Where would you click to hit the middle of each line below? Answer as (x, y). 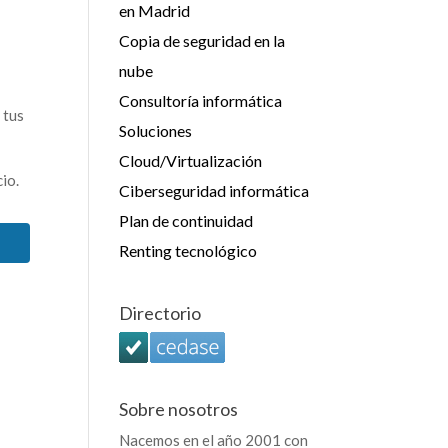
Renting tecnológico (188, 250)
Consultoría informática (201, 100)
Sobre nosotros (179, 409)
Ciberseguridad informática (214, 190)
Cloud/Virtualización (191, 160)
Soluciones (156, 130)
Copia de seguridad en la (202, 40)
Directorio (160, 313)
